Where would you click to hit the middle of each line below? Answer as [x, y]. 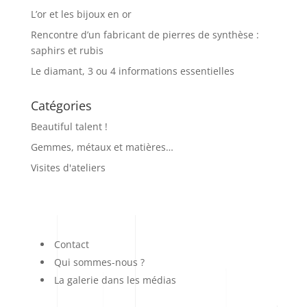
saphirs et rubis [67, 50]
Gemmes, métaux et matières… [102, 147]
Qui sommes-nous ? [99, 262]
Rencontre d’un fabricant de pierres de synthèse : [145, 35]
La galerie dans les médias [115, 280]
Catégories [61, 106]
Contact [71, 244]
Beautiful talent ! [69, 126]
